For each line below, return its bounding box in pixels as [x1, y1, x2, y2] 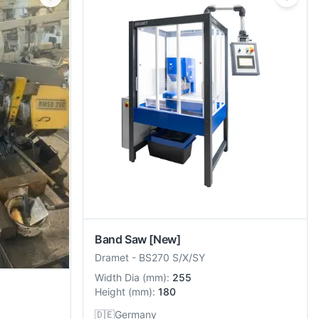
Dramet [95, 251, 132, 263]
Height [95, 285, 125, 298]
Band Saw [95, 231, 147, 246]
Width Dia [95, 271, 140, 283]
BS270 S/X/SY [139, 251, 205, 263]
